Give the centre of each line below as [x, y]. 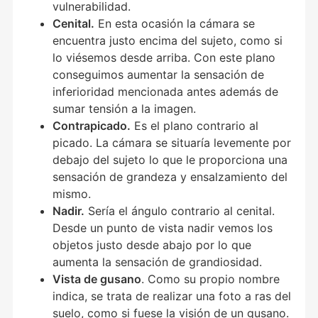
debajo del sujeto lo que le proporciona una [170, 160]
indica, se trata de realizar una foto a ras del [172, 296]
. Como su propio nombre [211, 279]
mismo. [72, 194]
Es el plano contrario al [195, 126]
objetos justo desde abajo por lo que [152, 245]
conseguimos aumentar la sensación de [159, 75]
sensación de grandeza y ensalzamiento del [170, 177]
